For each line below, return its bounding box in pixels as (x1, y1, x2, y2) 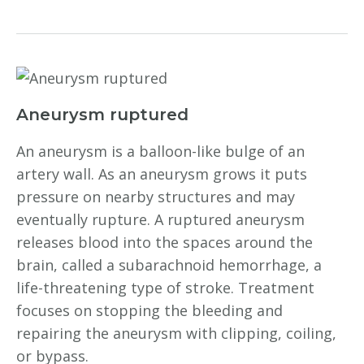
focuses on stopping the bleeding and (16, 301, 283, 320)
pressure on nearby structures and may (16, 187, 295, 206)
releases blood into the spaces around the (16, 232, 313, 252)
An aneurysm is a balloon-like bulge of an (16, 141, 305, 161)
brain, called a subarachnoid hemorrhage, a (16, 255, 322, 275)
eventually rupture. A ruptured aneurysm (16, 210, 305, 229)
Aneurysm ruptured (16, 105, 188, 124)
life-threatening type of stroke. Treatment (16, 278, 314, 297)
